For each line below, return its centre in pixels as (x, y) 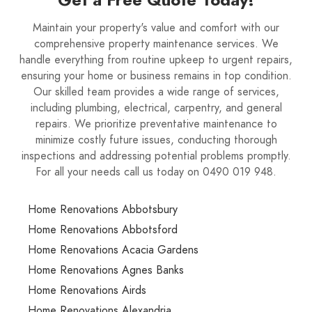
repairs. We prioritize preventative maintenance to (156, 124)
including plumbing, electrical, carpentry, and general (156, 108)
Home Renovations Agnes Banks (106, 270)
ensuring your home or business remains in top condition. (156, 76)
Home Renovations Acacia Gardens (113, 250)
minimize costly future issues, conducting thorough (156, 140)
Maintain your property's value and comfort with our (156, 28)
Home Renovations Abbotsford (103, 230)
